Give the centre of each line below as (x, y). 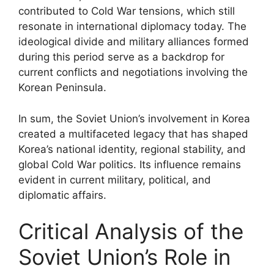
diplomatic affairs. (62, 195)
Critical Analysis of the (131, 231)
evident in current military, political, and (115, 180)
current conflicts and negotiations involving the (133, 72)
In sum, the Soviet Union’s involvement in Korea (134, 118)
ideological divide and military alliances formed (134, 42)
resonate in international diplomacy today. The (132, 26)
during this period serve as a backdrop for (121, 57)
